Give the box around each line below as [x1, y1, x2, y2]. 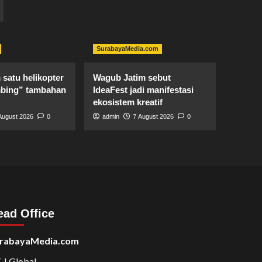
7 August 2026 [132, 113, 174, 120]
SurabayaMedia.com [96, 45, 158, 53]
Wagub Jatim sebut [92, 73, 171, 83]
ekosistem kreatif [92, 97, 163, 108]
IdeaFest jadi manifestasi [92, 85, 194, 95]
